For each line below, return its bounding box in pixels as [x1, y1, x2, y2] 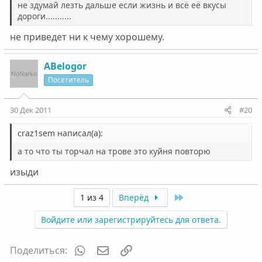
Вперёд [119, 192, 151, 203]
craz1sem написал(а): [17, 127, 103, 139]
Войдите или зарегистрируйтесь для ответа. [40, 214, 221, 225]
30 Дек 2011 [9, 105, 51, 115]
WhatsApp [87, 243, 133, 256]
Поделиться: [9, 244, 67, 257]
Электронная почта [109, 243, 199, 256]
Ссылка [133, 243, 166, 256]
